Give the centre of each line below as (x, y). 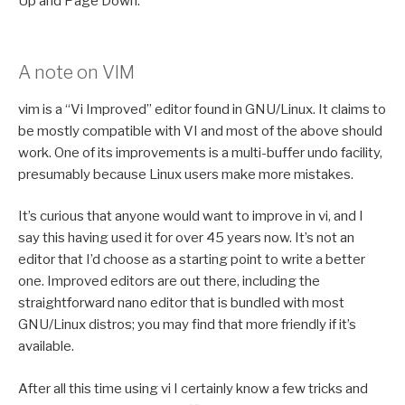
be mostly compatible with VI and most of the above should (200, 131)
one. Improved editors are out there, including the (169, 282)
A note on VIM (76, 72)
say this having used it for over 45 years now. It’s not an (186, 238)
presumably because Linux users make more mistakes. (186, 174)
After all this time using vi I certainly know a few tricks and (193, 388)
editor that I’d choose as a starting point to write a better (192, 260)
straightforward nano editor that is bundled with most (181, 303)
